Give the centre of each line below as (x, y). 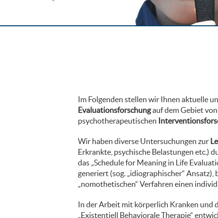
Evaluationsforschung (114, 110)
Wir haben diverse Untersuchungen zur (144, 141)
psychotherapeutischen (118, 121)
